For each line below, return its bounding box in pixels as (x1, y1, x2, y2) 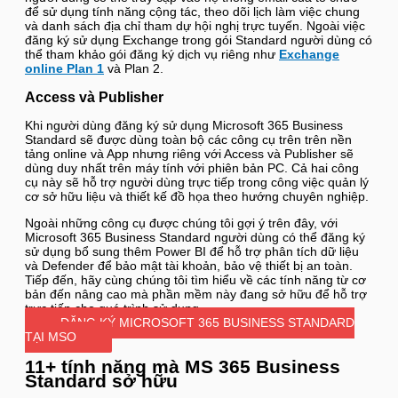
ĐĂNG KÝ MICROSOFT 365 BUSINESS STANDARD (60, 315, 354, 330)
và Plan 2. (104, 61, 163, 76)
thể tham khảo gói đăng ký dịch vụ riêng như (25, 47, 279, 61)
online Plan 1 (25, 61, 104, 76)
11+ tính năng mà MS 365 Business (25, 355, 340, 377)
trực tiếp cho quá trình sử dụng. (25, 301, 206, 315)
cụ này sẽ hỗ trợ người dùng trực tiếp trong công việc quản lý (25, 175, 369, 189)
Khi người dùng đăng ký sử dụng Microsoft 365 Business (25, 118, 343, 132)
